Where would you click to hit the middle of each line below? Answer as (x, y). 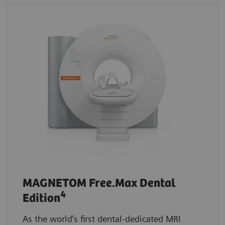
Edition (41, 198)
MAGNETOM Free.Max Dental (99, 183)
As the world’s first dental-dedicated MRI (102, 218)
